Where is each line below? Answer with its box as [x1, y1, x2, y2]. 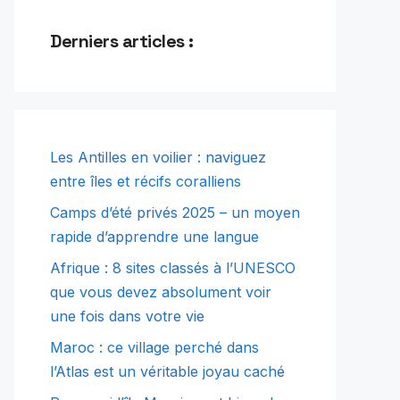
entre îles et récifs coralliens [50, 172, 241, 191]
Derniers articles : [50, 29, 194, 54]
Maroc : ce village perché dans [50, 338, 259, 357]
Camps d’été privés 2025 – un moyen [50, 204, 300, 222]
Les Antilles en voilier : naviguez [50, 148, 266, 167]
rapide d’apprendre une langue [50, 228, 259, 246]
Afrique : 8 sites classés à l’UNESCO [50, 259, 296, 278]
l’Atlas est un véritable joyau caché [50, 362, 285, 381]
